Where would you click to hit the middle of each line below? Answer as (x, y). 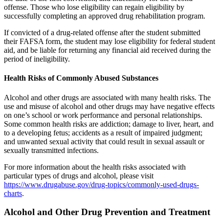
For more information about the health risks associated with (95, 167)
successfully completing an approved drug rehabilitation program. (105, 16)
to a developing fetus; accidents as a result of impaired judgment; (103, 132)
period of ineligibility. (37, 59)
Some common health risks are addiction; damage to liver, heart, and (109, 124)
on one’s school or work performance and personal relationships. (103, 115)
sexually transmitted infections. (51, 150)
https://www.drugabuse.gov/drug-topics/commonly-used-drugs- (101, 184)
